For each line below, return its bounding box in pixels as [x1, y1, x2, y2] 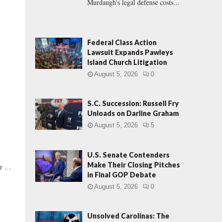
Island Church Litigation [87, 58, 167, 66]
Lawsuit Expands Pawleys [87, 48, 173, 56]
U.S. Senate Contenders [87, 151, 169, 160]
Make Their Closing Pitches [87, 161, 180, 169]
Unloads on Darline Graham [87, 109, 179, 117]
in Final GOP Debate [87, 170, 156, 179]
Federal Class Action [87, 38, 157, 47]
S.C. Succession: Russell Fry [87, 99, 179, 108]
